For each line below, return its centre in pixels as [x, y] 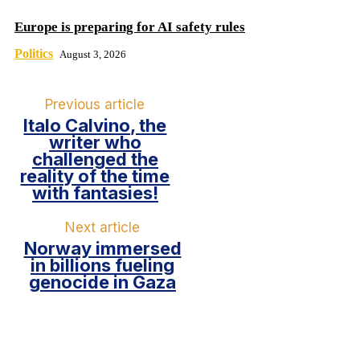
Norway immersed [102, 249]
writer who [95, 143]
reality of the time [95, 176]
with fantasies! [95, 193]
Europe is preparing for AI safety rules [130, 27]
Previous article [95, 105]
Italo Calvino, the [95, 126]
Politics [34, 54]
